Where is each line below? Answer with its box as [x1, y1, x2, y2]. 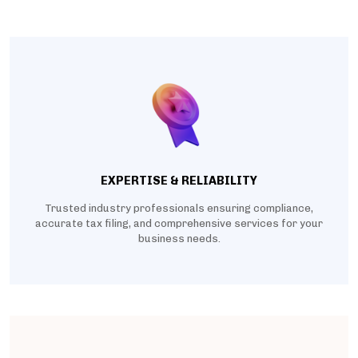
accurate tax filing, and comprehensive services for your [35, 217, 323, 230]
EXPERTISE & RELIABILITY [101, 173, 257, 189]
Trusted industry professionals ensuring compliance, [45, 202, 313, 215]
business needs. [137, 233, 221, 245]
